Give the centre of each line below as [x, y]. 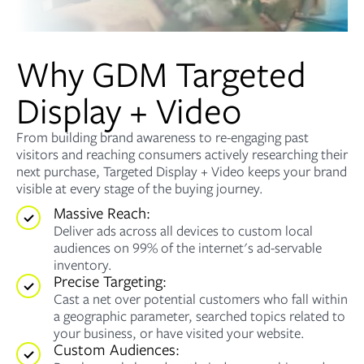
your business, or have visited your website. [179, 333]
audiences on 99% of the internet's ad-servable [188, 247]
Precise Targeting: [110, 281]
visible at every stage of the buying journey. [140, 188]
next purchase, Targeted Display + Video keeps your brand [182, 171]
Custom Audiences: [117, 349]
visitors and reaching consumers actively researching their [182, 154]
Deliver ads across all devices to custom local [183, 230]
